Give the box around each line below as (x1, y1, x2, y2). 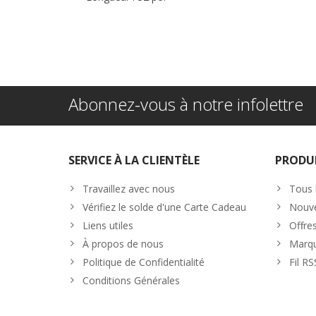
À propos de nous (83, 236, 164, 250)
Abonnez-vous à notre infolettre (68, 92, 303, 116)
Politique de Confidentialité (83, 255, 205, 269)
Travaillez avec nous (83, 181, 175, 195)
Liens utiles (83, 218, 133, 232)
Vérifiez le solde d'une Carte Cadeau (83, 200, 246, 214)
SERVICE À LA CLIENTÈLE (68, 152, 200, 168)
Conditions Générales (83, 273, 180, 287)
